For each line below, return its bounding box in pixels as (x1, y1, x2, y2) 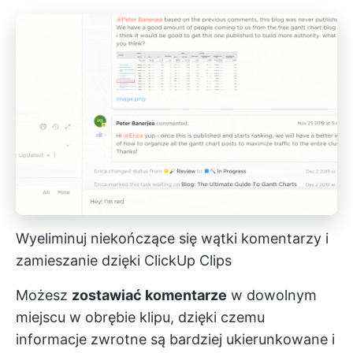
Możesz (16, 287, 72, 304)
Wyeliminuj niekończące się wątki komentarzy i (16, 230, 329, 247)
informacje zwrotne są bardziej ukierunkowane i (16, 331, 335, 348)
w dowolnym (227, 287, 317, 304)
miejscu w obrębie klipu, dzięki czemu (16, 309, 265, 326)
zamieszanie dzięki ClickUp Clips (16, 252, 232, 269)
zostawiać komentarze (72, 287, 227, 304)
